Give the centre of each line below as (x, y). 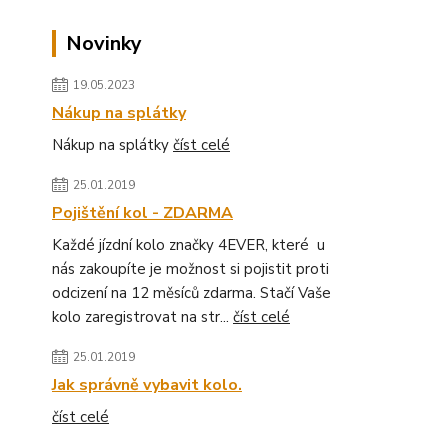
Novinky (104, 43)
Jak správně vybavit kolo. (147, 385)
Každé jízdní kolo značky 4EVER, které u (188, 245)
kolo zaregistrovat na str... (142, 317)
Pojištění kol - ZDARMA (142, 213)
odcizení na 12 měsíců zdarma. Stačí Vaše (191, 293)
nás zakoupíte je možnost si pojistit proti (190, 269)
